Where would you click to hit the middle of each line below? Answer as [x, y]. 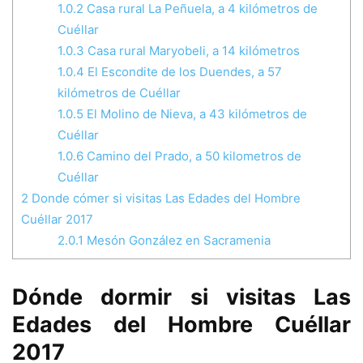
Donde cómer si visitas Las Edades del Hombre [164, 198]
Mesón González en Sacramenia [177, 240]
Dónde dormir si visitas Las [181, 297]
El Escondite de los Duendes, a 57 [183, 71]
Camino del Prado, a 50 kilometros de [192, 156]
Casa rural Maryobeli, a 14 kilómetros [192, 50]
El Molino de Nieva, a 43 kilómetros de [195, 113]
